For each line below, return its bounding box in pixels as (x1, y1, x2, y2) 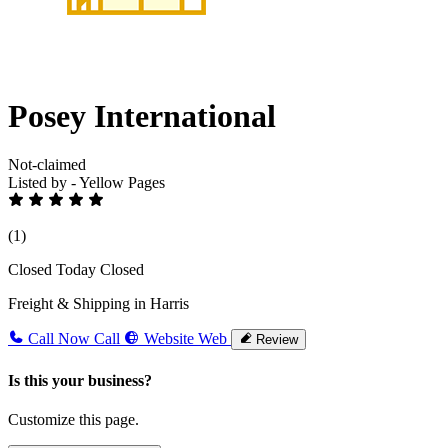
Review (256, 332, 298, 348)
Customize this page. (8, 411, 139, 428)
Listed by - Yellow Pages (8, 174, 165, 192)
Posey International (8, 98, 276, 135)
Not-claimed (8, 156, 86, 174)
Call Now (28, 330, 90, 348)
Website (144, 330, 194, 348)
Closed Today (8, 261, 96, 279)
